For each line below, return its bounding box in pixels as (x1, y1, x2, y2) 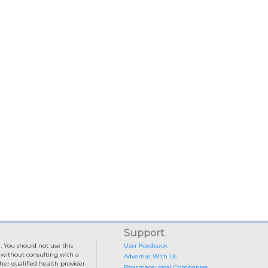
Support (123, 227, 165, 239)
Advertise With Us (123, 252, 176, 260)
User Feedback (123, 242, 167, 249)
